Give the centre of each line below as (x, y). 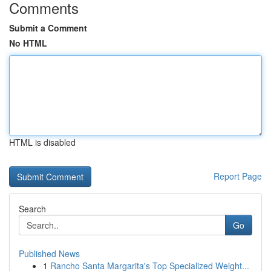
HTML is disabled (42, 142)
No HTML (28, 43)
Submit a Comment (48, 28)
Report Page (238, 176)
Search (32, 209)
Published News (49, 253)
